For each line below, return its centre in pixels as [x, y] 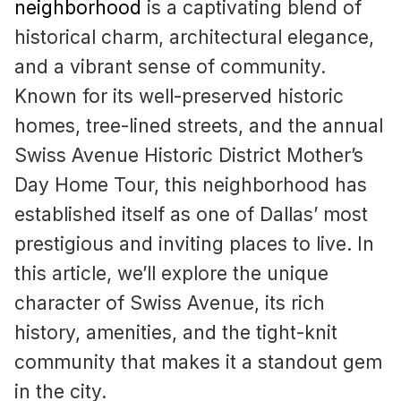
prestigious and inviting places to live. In [194, 244]
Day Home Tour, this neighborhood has [191, 185]
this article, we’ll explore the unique [171, 274]
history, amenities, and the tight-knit [176, 333]
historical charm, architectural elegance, [194, 38]
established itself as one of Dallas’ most [191, 215]
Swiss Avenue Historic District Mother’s [189, 156]
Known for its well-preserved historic [179, 97]
